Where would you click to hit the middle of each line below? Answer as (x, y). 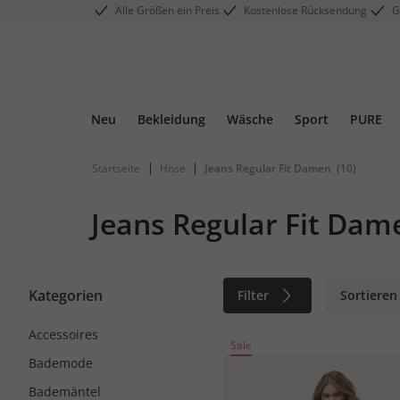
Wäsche (250, 119)
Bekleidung (171, 119)
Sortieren (369, 295)
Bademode (61, 363)
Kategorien (66, 296)
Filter (254, 295)
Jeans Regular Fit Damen (268, 168)
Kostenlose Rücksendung (306, 10)
